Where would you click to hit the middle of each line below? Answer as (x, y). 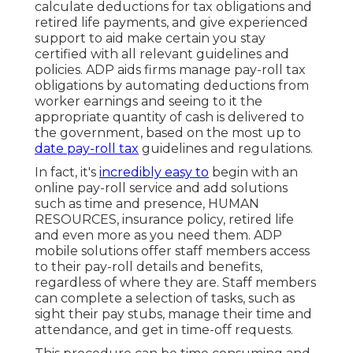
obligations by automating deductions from (172, 86)
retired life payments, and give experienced (171, 23)
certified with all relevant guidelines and (162, 54)
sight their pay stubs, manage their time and (173, 314)
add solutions (245, 188)
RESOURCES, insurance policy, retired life (164, 220)
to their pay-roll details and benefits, (149, 267)
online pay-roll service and (119, 188)
